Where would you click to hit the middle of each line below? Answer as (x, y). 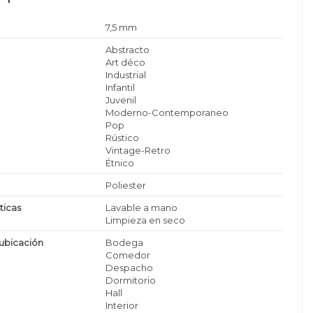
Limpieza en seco (146, 220)
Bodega (125, 242)
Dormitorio (131, 280)
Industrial (126, 74)
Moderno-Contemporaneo (167, 112)
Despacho (130, 267)
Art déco (126, 62)
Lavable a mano (142, 207)
